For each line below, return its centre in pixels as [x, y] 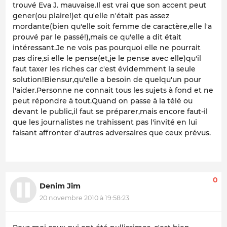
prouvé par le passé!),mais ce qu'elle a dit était [97, 37]
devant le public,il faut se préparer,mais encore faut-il [110, 111]
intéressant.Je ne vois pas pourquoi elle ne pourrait [107, 47]
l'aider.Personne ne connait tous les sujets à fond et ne [113, 90]
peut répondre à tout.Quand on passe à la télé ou [103, 101]
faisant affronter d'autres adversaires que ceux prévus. [112, 133]
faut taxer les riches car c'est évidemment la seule [104, 69]
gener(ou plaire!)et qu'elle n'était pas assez [91, 15]
